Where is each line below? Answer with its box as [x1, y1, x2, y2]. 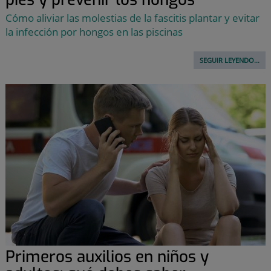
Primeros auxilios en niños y [5, 246, 209, 267]
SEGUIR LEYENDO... [200, 56, 260, 65]
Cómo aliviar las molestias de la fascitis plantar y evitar [5, 11, 260, 25]
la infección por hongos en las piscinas [5, 25, 183, 39]
